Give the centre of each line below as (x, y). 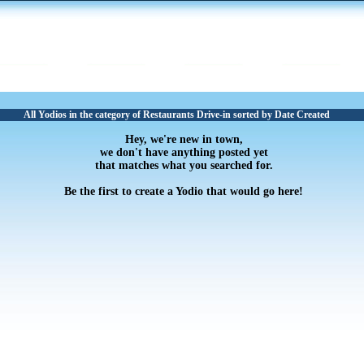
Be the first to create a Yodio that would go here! (184, 191)
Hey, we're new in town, (184, 139)
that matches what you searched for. (184, 165)
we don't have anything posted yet (184, 152)
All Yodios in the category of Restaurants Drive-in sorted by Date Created (176, 115)
